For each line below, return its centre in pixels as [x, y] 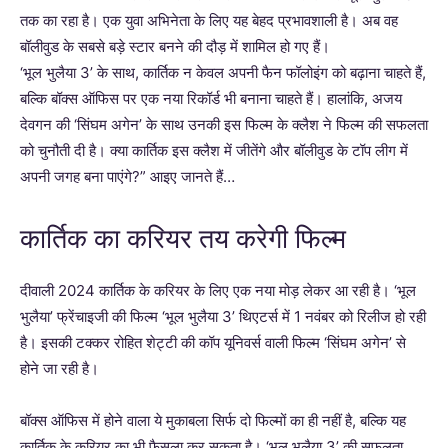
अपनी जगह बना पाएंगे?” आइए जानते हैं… [127, 176]
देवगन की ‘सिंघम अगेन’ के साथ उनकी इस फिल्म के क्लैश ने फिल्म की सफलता [224, 124]
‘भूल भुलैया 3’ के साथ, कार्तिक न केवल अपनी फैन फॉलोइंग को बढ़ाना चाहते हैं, [223, 72]
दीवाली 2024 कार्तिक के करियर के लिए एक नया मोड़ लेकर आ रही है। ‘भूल [218, 290]
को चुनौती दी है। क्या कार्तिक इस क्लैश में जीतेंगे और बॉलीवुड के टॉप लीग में [214, 150]
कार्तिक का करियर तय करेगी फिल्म [183, 238]
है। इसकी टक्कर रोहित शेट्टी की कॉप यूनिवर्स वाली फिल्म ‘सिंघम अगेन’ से [213, 342]
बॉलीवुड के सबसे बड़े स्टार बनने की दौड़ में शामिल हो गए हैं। [175, 46]
